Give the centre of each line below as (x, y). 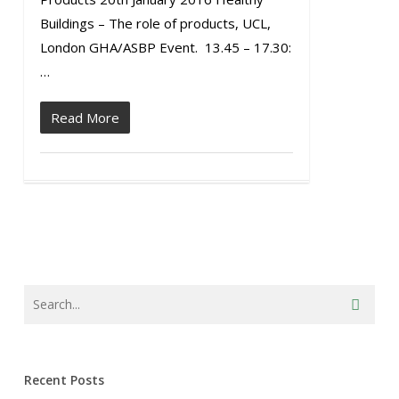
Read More (85, 118)
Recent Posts (64, 380)
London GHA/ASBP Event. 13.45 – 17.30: (165, 47)
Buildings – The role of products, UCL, (155, 23)
